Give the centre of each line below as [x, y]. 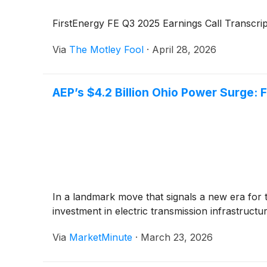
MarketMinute [101, 237]
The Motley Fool [106, 50]
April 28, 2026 [184, 50]
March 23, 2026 [177, 237]
